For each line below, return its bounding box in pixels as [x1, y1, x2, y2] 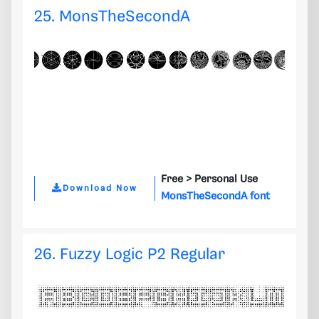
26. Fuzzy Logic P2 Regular [34, 246, 225, 263]
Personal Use [194, 174, 258, 186]
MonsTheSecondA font [161, 191, 270, 203]
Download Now [63, 183, 137, 193]
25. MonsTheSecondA [34, 9, 190, 26]
